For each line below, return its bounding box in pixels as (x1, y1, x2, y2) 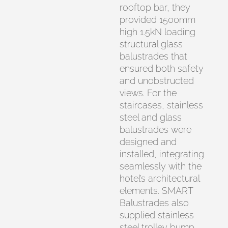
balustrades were (120, 124, 192, 135)
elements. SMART (120, 185, 193, 196)
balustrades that (120, 51, 188, 62)
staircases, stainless (120, 100, 204, 110)
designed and (120, 136, 177, 147)
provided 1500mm (120, 14, 196, 25)
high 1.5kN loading (120, 26, 196, 37)
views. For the (120, 88, 177, 98)
